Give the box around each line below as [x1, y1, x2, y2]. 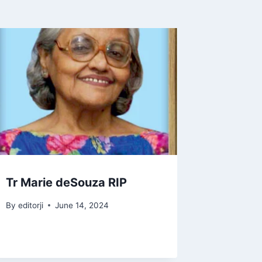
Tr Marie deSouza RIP [6, 175, 127, 189]
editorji [18, 200, 43, 210]
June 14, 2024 [54, 200, 109, 210]
